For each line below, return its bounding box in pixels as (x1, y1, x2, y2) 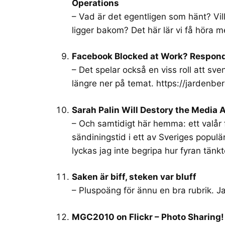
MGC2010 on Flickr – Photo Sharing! (72, 211, 224, 222)
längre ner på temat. (72, 78, 156, 89)
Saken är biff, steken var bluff (72, 172, 196, 182)
